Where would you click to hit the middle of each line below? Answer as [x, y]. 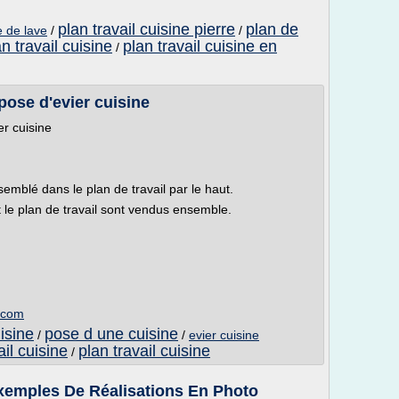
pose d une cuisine [111, 334]
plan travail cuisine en [200, 46]
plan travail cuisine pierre [147, 29]
